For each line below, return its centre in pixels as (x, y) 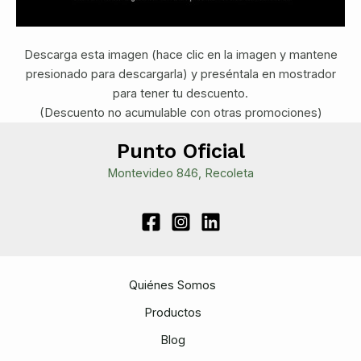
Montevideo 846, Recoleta (180, 174)
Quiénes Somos (172, 286)
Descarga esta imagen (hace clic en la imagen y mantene (180, 55)
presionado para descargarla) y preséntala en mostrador (180, 75)
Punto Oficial (180, 151)
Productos (172, 313)
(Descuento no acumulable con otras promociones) (180, 113)
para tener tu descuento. (180, 94)
